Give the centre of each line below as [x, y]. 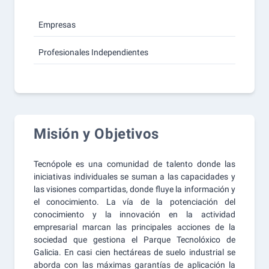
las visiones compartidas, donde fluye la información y [134, 189]
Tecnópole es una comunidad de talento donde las [134, 164]
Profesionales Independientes [93, 52]
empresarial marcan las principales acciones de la [134, 227]
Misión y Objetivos [96, 134]
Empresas [57, 25]
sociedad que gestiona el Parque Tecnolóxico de [134, 240]
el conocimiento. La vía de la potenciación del [134, 202]
